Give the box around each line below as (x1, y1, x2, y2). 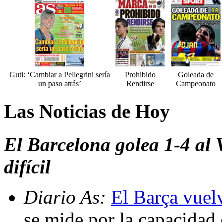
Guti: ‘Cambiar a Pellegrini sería (9, 70, 110, 79)
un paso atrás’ (38, 79, 81, 88)
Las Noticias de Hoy (4, 101, 170, 122)
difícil (4, 156, 51, 177)
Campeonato (175, 79, 216, 88)
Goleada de (177, 70, 214, 79)
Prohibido (125, 70, 156, 79)
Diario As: (24, 186, 111, 208)
